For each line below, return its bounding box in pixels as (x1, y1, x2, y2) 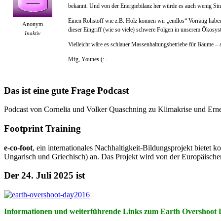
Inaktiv (24, 30, 40, 36)
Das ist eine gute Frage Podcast (4, 85, 129, 96)
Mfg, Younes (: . (68, 55, 107, 63)
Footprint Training (4, 123, 81, 134)
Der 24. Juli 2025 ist (4, 170, 85, 181)
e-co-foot (4, 143, 33, 152)
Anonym (22, 20, 43, 28)
